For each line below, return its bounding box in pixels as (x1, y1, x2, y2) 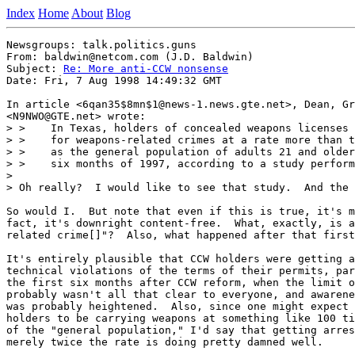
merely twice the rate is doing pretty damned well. (6, 336, 323, 348)
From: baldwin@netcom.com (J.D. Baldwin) (6, 51, 254, 63)
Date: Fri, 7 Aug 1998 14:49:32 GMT (6, 74, 222, 86)
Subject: (6, 63, 63, 74)
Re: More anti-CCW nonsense (63, 63, 228, 74)
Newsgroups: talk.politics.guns (6, 39, 197, 51)
